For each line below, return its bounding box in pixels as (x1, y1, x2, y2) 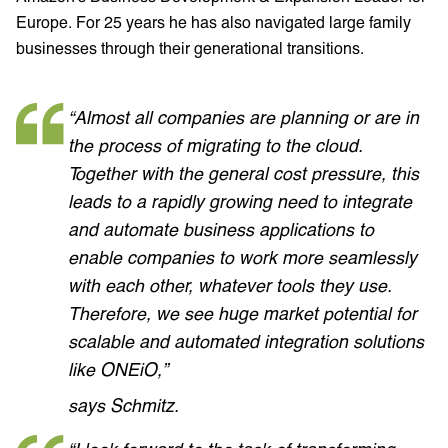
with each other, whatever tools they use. (68, 273, 392, 296)
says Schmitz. (68, 393, 184, 416)
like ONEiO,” (68, 357, 168, 380)
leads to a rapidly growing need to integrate (68, 189, 412, 212)
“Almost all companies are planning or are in (68, 105, 419, 128)
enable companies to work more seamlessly (68, 245, 417, 268)
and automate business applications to (68, 217, 374, 240)
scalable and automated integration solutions (68, 329, 424, 352)
